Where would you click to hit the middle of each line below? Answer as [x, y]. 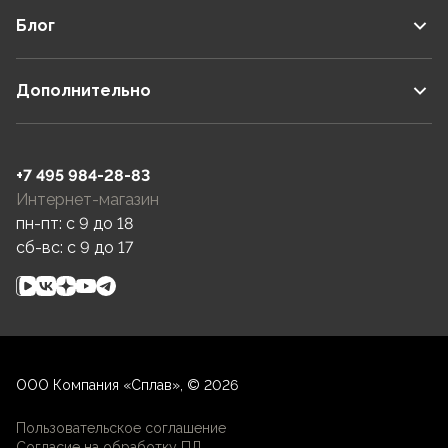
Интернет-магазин [87, 199]
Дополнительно [83, 90]
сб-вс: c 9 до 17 [74, 247]
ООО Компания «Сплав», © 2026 [127, 385]
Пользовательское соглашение [121, 428]
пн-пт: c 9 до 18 [74, 223]
